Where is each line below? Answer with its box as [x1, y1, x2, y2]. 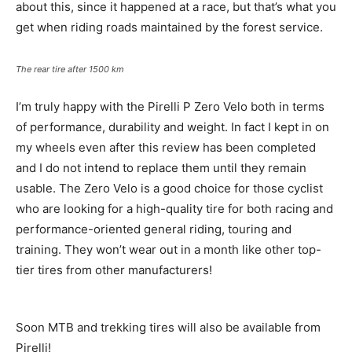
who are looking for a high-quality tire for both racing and [16, 200, 333, 216]
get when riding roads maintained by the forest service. [16, 19, 323, 35]
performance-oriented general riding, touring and [16, 221, 291, 236]
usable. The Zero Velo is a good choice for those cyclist [16, 180, 323, 196]
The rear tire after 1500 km [16, 63, 124, 75]
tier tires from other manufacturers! [16, 262, 212, 277]
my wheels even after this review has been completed [16, 139, 316, 155]
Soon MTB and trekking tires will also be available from [16, 319, 321, 335]
